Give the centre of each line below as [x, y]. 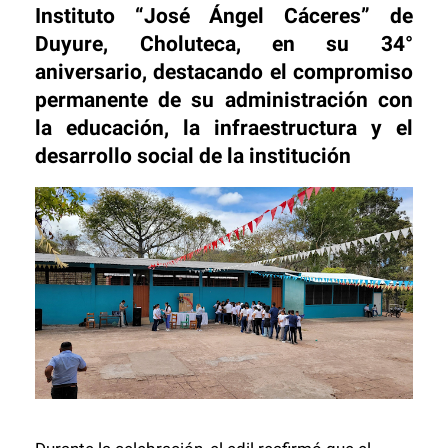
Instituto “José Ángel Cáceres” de [224, 15]
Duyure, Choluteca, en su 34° [224, 43]
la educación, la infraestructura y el [224, 127]
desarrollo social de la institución [193, 155]
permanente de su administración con [224, 99]
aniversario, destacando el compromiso [224, 71]
